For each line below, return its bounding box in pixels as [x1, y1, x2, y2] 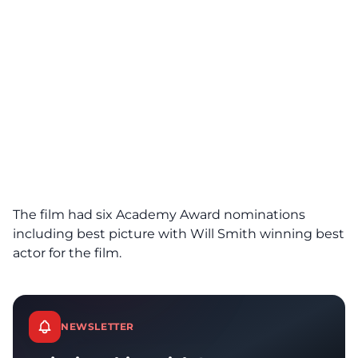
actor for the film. [13, 245, 121, 261]
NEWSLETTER [61, 320, 134, 332]
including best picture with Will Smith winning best [13, 226, 344, 241]
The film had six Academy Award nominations [13, 207, 305, 222]
